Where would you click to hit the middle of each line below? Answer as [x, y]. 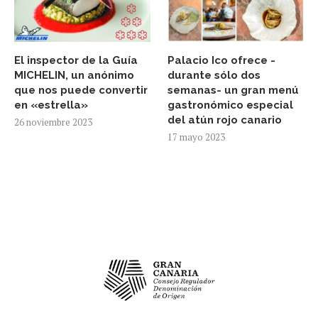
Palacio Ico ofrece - [222, 61]
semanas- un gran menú [234, 91]
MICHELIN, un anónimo [74, 76]
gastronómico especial [231, 105]
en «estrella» [51, 105]
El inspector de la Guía [76, 61]
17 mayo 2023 [197, 137]
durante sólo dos [214, 76]
